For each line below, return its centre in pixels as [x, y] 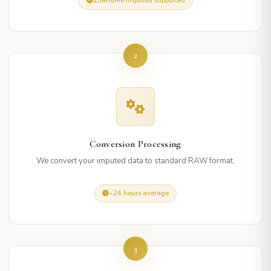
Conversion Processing [135, 144]
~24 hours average [139, 193]
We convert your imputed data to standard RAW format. [135, 161]
